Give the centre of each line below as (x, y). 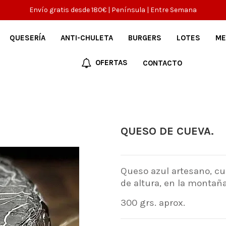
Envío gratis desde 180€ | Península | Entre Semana (113, 10)
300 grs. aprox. (153, 203)
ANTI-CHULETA (87, 38)
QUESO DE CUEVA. (167, 131)
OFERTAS (111, 62)
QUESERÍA (27, 38)
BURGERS (145, 38)
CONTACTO (163, 63)
